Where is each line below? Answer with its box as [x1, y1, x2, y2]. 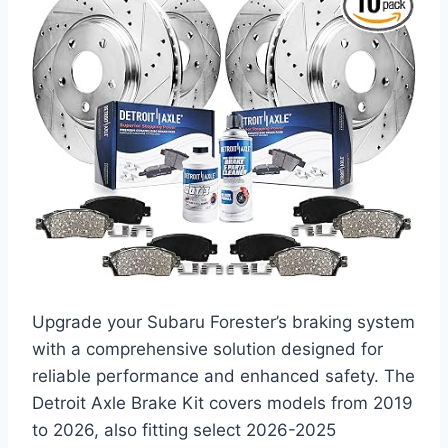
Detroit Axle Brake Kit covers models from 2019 [32, 393, 413, 414]
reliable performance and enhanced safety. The [32, 366, 415, 387]
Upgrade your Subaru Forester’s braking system [32, 312, 415, 333]
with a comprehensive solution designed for [32, 339, 383, 360]
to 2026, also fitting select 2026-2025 [32, 420, 336, 441]
